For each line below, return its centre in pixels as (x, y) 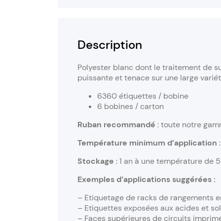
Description (110, 45)
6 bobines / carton (130, 107)
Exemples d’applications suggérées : (147, 180)
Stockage (97, 161)
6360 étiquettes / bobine (143, 96)
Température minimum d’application (148, 143)
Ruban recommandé (117, 125)
